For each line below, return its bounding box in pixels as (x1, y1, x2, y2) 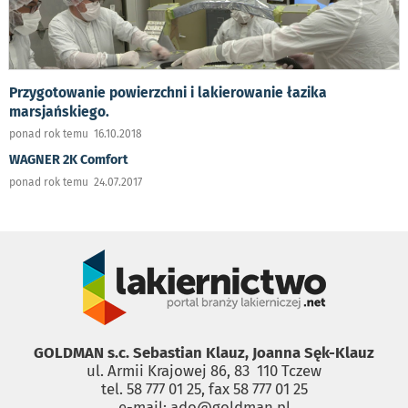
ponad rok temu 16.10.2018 (9, 127, 142, 141)
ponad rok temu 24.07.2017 (9, 176, 142, 189)
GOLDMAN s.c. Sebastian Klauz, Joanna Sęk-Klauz (34, 343, 374, 362)
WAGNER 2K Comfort (9, 152, 128, 168)
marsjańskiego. (9, 103, 109, 121)
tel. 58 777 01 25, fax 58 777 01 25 (100, 380, 308, 399)
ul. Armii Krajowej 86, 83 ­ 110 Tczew (87, 362, 321, 381)
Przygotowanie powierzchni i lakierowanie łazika (9, 84, 327, 102)
